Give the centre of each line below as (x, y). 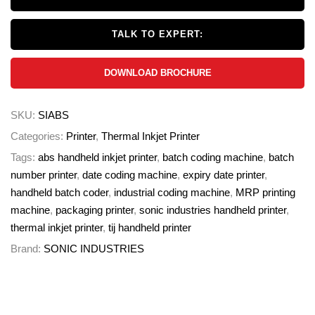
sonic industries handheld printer (213, 210)
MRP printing (265, 192)
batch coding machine (213, 157)
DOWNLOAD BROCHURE (157, 73)
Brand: (27, 249)
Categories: (38, 136)
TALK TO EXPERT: (157, 34)
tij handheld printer (150, 227)
